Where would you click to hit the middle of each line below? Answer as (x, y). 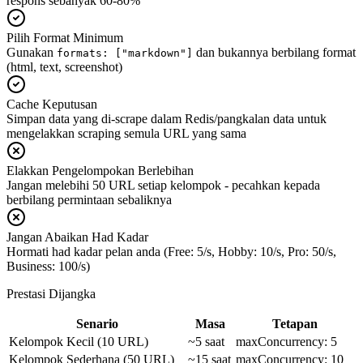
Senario (97, 323)
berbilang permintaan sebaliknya (89, 199)
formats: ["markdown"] (125, 53)
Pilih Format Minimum (65, 37)
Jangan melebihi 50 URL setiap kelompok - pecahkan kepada (163, 185)
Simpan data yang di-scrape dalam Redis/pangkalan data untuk (167, 118)
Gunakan (32, 52)
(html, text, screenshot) (64, 66)
